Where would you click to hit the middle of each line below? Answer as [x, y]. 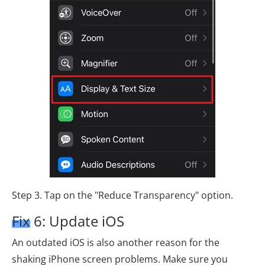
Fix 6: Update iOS [68, 221]
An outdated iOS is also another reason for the [116, 243]
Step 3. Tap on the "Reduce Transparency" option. [122, 195]
